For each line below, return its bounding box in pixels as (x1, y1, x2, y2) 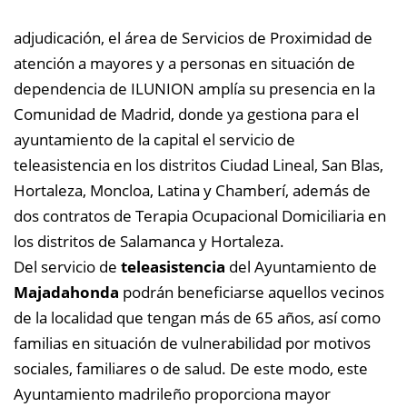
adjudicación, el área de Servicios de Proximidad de (14, 26, 372, 48)
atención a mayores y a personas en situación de (14, 52, 355, 74)
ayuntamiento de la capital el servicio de (14, 128, 295, 150)
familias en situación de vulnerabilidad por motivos (14, 332, 371, 353)
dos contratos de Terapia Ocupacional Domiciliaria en (14, 204, 386, 226)
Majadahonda (14, 281, 119, 303)
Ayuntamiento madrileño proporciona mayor (14, 382, 331, 404)
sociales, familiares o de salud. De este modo (14, 357, 330, 379)
